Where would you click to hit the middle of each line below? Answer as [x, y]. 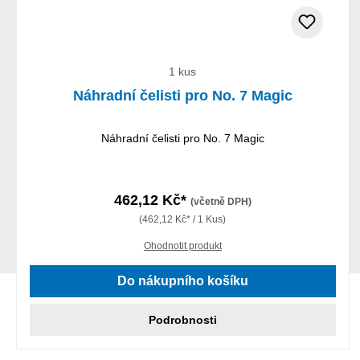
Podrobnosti [182, 319]
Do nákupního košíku [182, 280]
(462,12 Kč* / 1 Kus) [183, 219]
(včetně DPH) [221, 201]
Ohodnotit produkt [182, 245]
